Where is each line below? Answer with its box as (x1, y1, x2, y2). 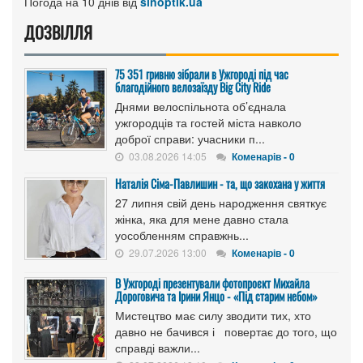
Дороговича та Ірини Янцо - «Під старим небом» (115, 287, 318, 305)
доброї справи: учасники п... (115, 130, 265, 147)
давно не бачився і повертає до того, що (115, 322, 337, 340)
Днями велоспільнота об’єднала (115, 97, 286, 114)
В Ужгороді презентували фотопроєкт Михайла (115, 274, 310, 292)
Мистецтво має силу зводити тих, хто (115, 306, 311, 323)
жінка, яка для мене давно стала (115, 210, 288, 227)
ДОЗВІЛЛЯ (24, 19, 92, 45)
